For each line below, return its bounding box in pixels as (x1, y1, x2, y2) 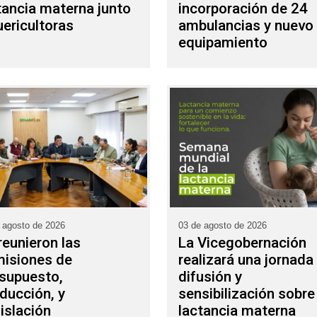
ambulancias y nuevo (178, 16, 313, 34)
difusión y (178, 267, 242, 285)
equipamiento (178, 33, 267, 51)
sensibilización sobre (178, 284, 315, 302)
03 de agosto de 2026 (178, 219, 267, 231)
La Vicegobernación (178, 234, 306, 251)
